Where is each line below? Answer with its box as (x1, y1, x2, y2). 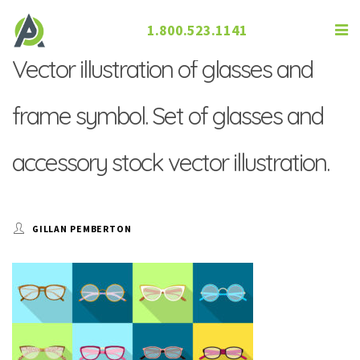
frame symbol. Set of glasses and (12, 100, 323, 131)
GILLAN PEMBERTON (31, 223, 132, 235)
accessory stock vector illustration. (12, 147, 329, 178)
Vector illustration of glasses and (12, 54, 313, 84)
